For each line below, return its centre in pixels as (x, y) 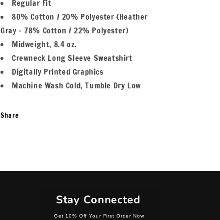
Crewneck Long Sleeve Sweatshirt (72, 58)
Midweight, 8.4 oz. (44, 44)
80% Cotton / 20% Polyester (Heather (80, 17)
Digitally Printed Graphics (58, 72)
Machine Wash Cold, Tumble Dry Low (76, 85)
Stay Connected (98, 200)
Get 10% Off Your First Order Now (98, 216)
